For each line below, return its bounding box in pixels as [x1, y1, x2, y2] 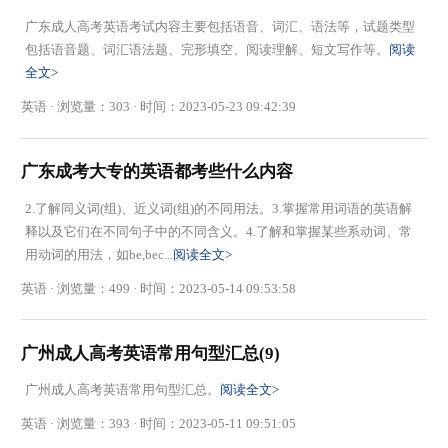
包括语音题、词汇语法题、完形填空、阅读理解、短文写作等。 [24, 42, 389, 58]
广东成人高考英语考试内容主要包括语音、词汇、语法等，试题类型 [24, 19, 415, 35]
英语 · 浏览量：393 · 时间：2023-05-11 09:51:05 [21, 416, 297, 432]
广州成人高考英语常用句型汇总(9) [21, 343, 281, 363]
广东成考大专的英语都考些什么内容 [21, 162, 294, 182]
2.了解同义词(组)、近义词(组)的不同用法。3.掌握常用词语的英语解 [24, 200, 412, 216]
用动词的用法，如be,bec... [24, 246, 173, 262]
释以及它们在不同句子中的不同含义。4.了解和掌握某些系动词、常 [24, 223, 412, 239]
